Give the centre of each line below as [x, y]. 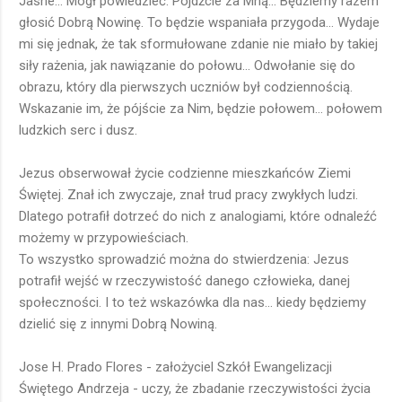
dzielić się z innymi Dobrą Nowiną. [118, 324]
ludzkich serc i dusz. [78, 131]
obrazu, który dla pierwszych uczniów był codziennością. [186, 87]
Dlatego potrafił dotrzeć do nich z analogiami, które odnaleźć [198, 217]
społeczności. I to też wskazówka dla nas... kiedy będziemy [192, 303]
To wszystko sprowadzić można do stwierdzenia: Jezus [184, 260]
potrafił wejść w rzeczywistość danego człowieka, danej [184, 281]
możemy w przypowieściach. [104, 238]
